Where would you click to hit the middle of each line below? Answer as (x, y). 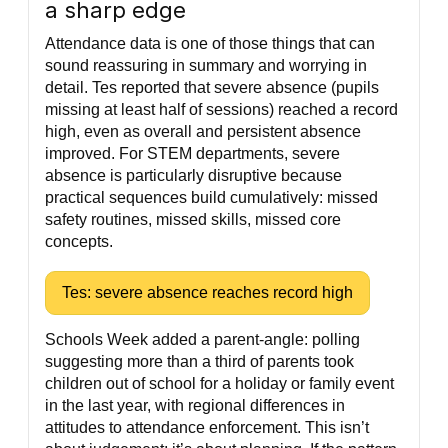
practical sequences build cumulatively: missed (211, 197)
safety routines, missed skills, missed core (193, 219)
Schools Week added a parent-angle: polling (202, 339)
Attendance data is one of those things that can (210, 43)
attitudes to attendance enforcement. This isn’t (207, 427)
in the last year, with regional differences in (195, 405)
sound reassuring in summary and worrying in (206, 65)
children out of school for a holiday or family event (219, 383)
